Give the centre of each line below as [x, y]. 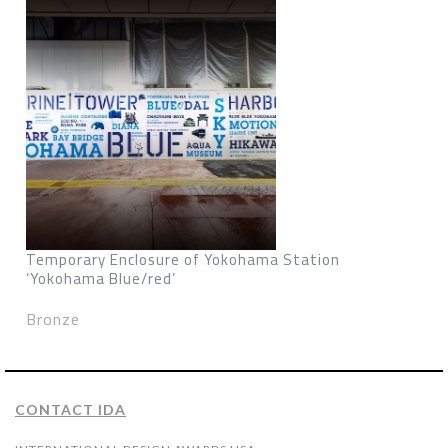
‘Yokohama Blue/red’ [101, 278]
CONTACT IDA [70, 409]
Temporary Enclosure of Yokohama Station [183, 259]
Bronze [53, 319]
